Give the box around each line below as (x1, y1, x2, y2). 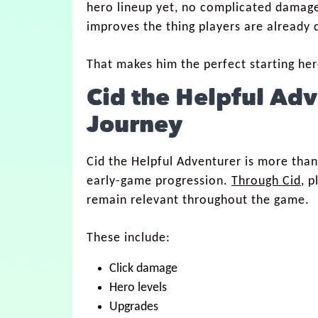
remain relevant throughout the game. (87, 193, 309, 207)
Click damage (109, 261, 177, 275)
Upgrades (109, 300, 158, 314)
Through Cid (231, 174, 301, 188)
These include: (87, 231, 170, 245)
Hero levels (109, 280, 167, 295)
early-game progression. (87, 174, 231, 188)
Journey (87, 114, 182, 138)
